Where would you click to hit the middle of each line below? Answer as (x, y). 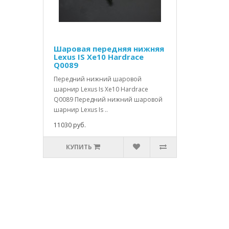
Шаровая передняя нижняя (109, 49)
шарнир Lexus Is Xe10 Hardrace (101, 89)
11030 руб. (70, 125)
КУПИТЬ (79, 147)
